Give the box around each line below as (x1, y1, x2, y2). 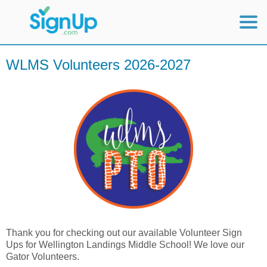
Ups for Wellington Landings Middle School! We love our (6, 240, 244, 250)
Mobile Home (6, 52, 63, 63)
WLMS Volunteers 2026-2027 (6, 57, 191, 73)
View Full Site (6, 77, 65, 87)
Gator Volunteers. (6, 252, 84, 262)
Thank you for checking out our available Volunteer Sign (6, 228, 242, 238)
